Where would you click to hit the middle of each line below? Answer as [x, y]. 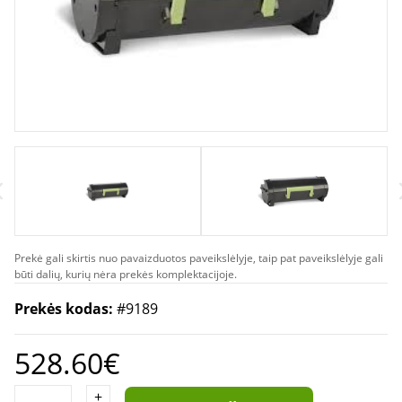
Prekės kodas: [66, 309]
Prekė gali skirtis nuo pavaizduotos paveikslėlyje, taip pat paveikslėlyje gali [199, 258]
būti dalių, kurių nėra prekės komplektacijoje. [126, 274]
